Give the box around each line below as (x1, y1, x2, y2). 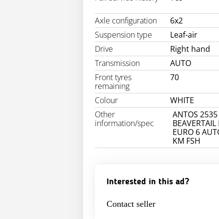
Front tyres (95, 72, 131, 83)
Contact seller (107, 199, 155, 209)
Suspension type (95, 29, 152, 41)
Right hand (170, 44, 211, 55)
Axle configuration (95, 15, 157, 26)
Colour (95, 95, 118, 106)
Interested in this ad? (107, 177, 189, 187)
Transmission (95, 58, 140, 69)
